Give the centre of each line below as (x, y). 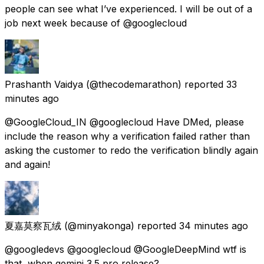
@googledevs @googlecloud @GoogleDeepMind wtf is (126, 249)
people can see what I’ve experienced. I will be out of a (128, 9)
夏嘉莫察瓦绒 (33, 225)
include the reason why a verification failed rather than (127, 136)
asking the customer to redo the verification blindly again (131, 150)
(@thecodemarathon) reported (155, 84)
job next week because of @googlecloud (96, 23)
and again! (27, 164)
